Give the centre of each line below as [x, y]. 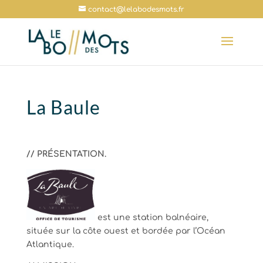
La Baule [63, 107]
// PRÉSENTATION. [66, 154]
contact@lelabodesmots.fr [136, 9]
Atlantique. [50, 244]
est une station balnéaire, [151, 217]
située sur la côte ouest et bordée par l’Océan [126, 231]
